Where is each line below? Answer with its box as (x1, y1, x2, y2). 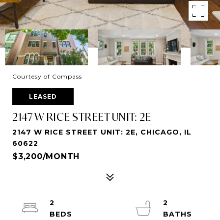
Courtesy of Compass (12, 73, 82, 80)
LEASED (29, 93, 57, 100)
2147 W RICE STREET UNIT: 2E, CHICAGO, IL (12, 128, 192, 137)
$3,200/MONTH (12, 152, 80, 161)
